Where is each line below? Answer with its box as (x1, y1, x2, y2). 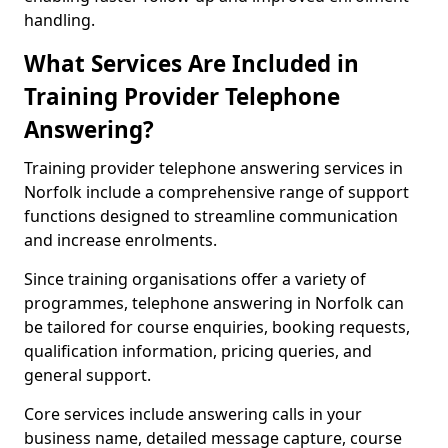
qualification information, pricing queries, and (24, 340, 372, 362)
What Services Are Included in (24, 48, 359, 79)
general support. (24, 364, 151, 386)
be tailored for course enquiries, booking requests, (24, 316, 410, 338)
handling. (24, 9, 95, 31)
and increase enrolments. (24, 229, 217, 251)
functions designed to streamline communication (24, 205, 398, 227)
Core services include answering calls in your (24, 403, 362, 425)
